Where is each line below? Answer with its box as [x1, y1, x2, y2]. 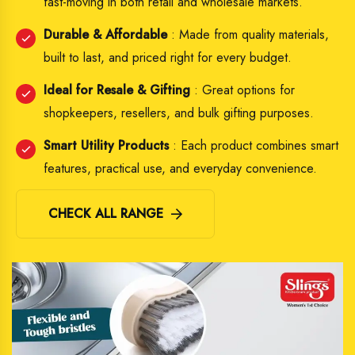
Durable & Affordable [44, 25, 167, 44]
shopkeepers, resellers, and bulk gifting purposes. [44, 103, 314, 122]
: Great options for [190, 80, 295, 99]
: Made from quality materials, [167, 25, 329, 44]
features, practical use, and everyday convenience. [44, 158, 317, 177]
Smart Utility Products [44, 136, 169, 155]
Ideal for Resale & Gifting [44, 80, 190, 99]
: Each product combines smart [169, 136, 338, 155]
